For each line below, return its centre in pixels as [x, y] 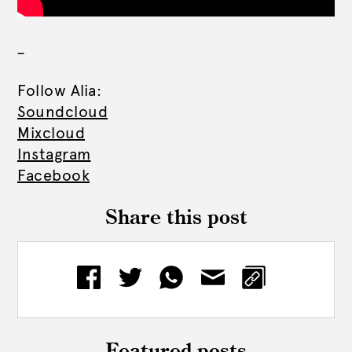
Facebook [53, 175]
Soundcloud [62, 112]
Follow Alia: [59, 90]
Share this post [176, 218]
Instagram [54, 154]
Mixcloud [51, 133]
